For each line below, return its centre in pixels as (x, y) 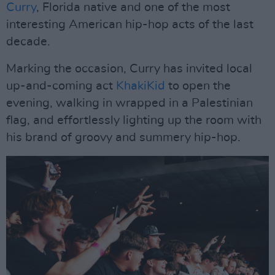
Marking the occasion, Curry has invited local (129, 69)
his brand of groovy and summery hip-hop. (123, 137)
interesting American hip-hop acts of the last (130, 25)
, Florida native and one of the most (133, 7)
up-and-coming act (61, 86)
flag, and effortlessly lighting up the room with (134, 120)
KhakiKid (141, 86)
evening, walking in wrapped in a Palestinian (130, 103)
